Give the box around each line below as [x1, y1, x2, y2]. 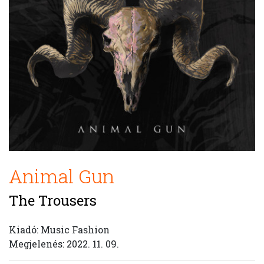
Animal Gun [9, 163, 114, 189]
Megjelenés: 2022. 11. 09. [9, 237, 119, 250]
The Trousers [9, 191, 97, 210]
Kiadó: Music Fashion [9, 223, 110, 236]
